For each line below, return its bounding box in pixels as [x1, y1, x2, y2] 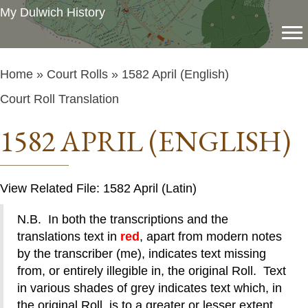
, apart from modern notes [140, 230, 282, 243]
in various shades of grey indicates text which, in [17, 281, 282, 295]
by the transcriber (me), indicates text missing [17, 247, 266, 261]
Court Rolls [47, 67, 108, 81]
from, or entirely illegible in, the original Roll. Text [17, 264, 286, 278]
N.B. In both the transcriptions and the [17, 212, 228, 226]
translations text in [17, 230, 120, 243]
